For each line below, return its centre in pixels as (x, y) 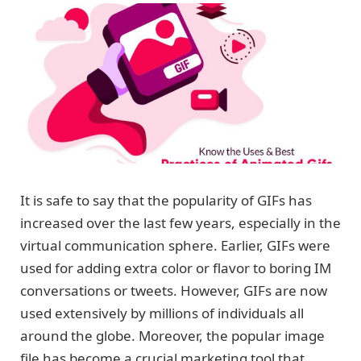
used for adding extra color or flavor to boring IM (176, 268)
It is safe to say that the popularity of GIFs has (166, 201)
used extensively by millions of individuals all (162, 313)
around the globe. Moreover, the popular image (172, 336)
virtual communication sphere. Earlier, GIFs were (175, 246)
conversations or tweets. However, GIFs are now (174, 291)
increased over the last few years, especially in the (180, 223)
